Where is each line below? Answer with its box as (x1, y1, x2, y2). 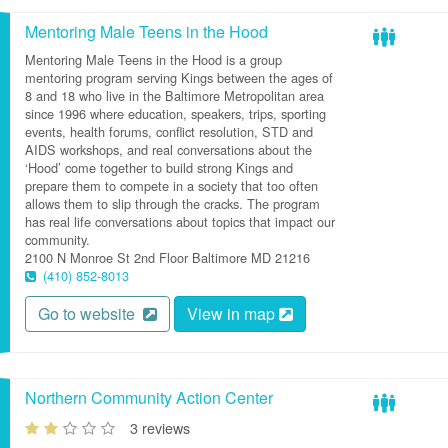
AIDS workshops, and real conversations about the (25, 140, 312, 159)
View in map (187, 302, 279, 325)
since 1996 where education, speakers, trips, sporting (25, 104, 326, 123)
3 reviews (130, 417, 190, 438)
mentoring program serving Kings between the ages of (25, 68, 333, 87)
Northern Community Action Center (25, 386, 273, 409)
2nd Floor (134, 248, 188, 267)
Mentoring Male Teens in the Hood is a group (25, 50, 282, 69)
